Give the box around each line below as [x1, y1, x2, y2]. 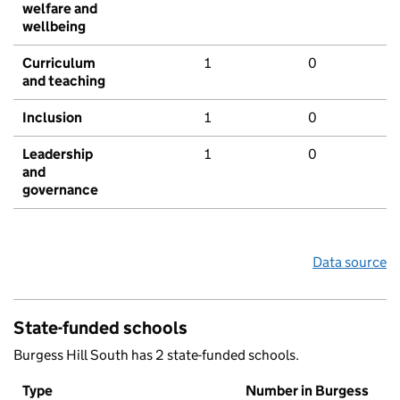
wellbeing [22, 18, 86, 36]
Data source [312, 254, 387, 271]
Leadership [22, 146, 93, 163]
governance [22, 181, 98, 199]
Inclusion [22, 109, 82, 127]
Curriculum [22, 54, 96, 72]
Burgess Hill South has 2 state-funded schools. [13, 346, 299, 364]
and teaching [22, 72, 105, 90]
